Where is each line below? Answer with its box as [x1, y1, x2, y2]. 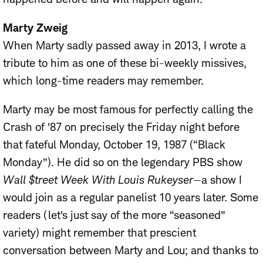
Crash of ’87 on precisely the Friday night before [3, 120, 240, 134]
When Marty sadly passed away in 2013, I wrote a [3, 38, 246, 52]
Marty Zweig [3, 21, 68, 35]
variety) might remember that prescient [3, 225, 196, 240]
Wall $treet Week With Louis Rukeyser [3, 173, 193, 187]
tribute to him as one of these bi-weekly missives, [3, 56, 247, 70]
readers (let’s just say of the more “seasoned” [3, 208, 225, 222]
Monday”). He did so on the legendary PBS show [3, 155, 242, 169]
